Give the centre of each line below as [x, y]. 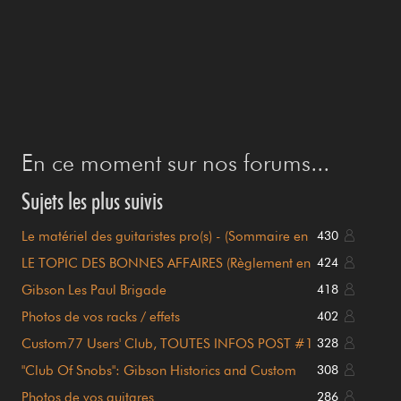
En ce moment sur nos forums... [175, 162]
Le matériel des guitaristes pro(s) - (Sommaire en [165, 236]
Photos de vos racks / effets [101, 316]
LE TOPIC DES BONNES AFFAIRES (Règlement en [166, 263]
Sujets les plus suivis [92, 200]
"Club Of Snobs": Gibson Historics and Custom [159, 370]
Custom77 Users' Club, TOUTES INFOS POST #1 [167, 343]
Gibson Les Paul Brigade [94, 290]
